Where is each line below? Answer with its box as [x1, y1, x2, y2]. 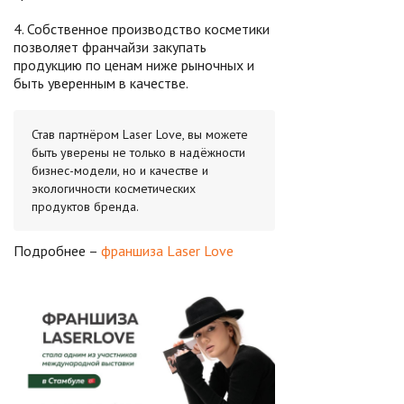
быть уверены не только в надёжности [32, 144, 245, 161]
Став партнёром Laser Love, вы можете [32, 126, 248, 142]
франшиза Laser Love [101, 242, 234, 260]
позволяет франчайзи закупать [14, 38, 207, 56]
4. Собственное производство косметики [14, 20, 270, 38]
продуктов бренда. [32, 198, 139, 215]
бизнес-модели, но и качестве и [32, 162, 208, 179]
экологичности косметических [32, 180, 196, 197]
